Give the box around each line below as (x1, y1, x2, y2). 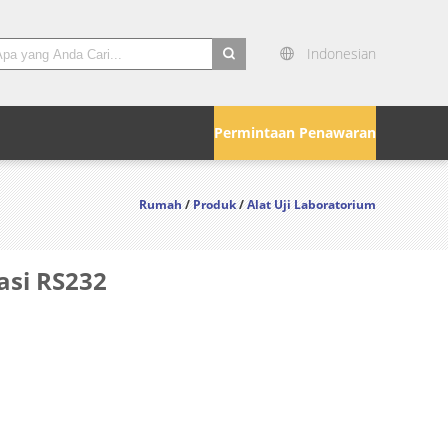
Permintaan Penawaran (214, 123, 376, 142)
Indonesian (307, 44, 376, 63)
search (212, 72, 257, 92)
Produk (193, 196, 236, 213)
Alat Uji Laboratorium (247, 196, 376, 213)
